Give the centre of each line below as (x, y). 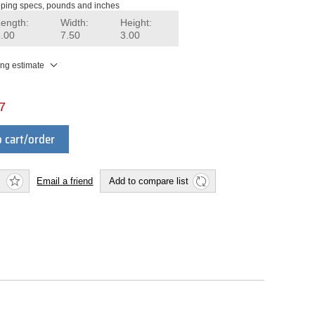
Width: (75, 23)
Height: (136, 23)
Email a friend (65, 181)
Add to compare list (149, 181)
